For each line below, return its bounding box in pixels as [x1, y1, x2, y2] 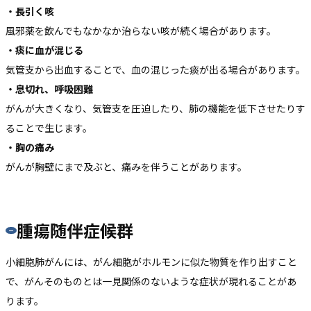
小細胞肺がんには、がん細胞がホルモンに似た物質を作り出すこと [6, 255, 297, 269]
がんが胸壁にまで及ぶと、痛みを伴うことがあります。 [6, 159, 247, 174]
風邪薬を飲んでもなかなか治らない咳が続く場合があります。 [6, 23, 276, 37]
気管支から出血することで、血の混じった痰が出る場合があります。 [6, 62, 305, 76]
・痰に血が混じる [6, 42, 83, 57]
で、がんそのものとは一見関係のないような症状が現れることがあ [6, 274, 296, 289]
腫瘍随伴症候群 [16, 218, 133, 243]
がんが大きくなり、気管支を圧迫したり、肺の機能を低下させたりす [6, 101, 305, 115]
